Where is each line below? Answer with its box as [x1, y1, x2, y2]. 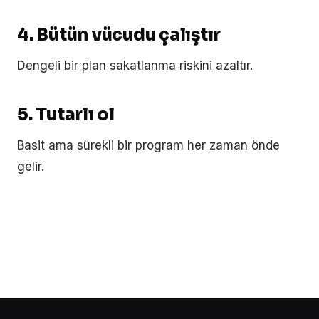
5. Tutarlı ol [17, 103, 115, 125]
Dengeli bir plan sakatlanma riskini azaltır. [17, 58, 253, 73]
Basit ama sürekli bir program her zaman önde [17, 137, 280, 152]
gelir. [17, 159, 44, 174]
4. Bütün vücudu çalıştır [17, 23, 221, 46]
